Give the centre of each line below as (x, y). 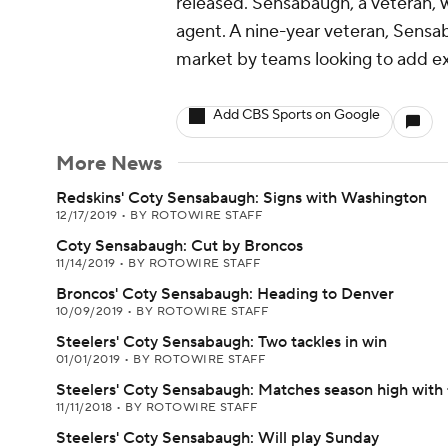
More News (109, 164)
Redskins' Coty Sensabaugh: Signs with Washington (241, 198)
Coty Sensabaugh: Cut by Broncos (179, 246)
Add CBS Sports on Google (296, 115)
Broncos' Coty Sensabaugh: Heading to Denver (225, 294)
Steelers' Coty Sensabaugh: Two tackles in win (221, 342)
